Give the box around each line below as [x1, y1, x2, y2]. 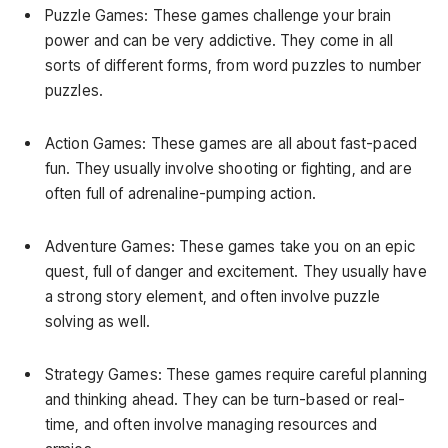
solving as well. [45, 312, 150, 332]
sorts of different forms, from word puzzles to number [45, 55, 422, 75]
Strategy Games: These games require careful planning [45, 365, 428, 385]
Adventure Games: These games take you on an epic [45, 237, 415, 257]
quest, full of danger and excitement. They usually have [45, 262, 427, 282]
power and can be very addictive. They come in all [45, 30, 393, 50]
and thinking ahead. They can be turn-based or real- [45, 390, 406, 410]
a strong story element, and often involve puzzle [45, 287, 380, 307]
